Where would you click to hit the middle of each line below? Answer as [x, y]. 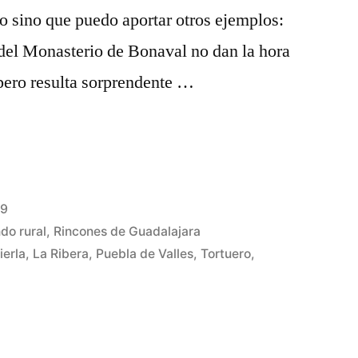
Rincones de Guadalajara [127, 231]
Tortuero [226, 254]
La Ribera [61, 254]
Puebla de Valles [145, 254]
